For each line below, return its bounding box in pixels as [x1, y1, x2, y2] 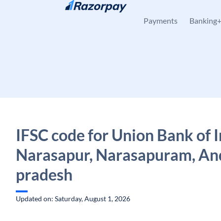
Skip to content [24, 8, 71, 17]
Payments [144, 16, 178, 25]
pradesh [16, 165, 73, 184]
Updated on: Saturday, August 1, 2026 [16, 194, 130, 203]
